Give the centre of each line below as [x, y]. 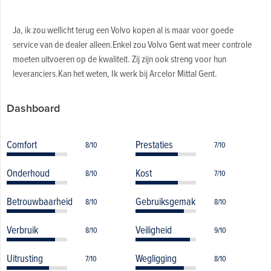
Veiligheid [154, 229]
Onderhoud [28, 172]
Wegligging [156, 258]
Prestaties [154, 144]
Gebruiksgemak [165, 201]
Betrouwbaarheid [39, 201]
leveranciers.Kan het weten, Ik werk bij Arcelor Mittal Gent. [115, 73]
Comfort [21, 144]
